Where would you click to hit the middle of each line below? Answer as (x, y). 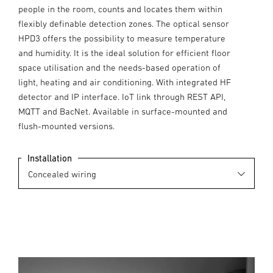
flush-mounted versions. (66, 126)
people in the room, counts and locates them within (120, 9)
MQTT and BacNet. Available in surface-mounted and (123, 111)
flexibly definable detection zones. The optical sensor (124, 23)
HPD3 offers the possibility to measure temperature (122, 38)
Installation (50, 158)
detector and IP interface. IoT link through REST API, (122, 97)
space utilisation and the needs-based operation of (119, 67)
